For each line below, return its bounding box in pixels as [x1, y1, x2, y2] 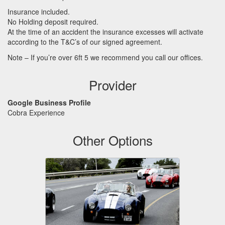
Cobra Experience [8, 107, 65, 118]
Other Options [72, 131, 153, 149]
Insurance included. [8, 7, 70, 17]
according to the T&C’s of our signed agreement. [8, 37, 162, 47]
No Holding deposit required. [8, 17, 98, 27]
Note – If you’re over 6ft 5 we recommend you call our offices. [8, 52, 203, 62]
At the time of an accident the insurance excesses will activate [8, 27, 203, 37]
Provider [88, 75, 137, 94]
